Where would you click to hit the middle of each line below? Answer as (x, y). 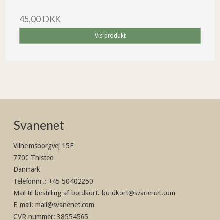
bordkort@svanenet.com (137, 193)
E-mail (22, 205)
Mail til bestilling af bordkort (55, 193)
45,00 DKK (40, 19)
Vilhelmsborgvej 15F (43, 146)
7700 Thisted (33, 158)
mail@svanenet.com (65, 205)
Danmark (27, 170)
